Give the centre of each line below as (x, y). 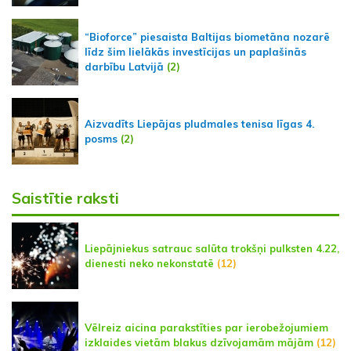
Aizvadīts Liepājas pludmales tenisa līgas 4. (199, 123)
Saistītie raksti (65, 199)
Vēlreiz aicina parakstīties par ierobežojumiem (206, 327)
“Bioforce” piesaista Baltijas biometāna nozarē (207, 37)
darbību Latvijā (124, 67)
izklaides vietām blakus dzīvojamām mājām (201, 342)
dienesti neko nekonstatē (149, 263)
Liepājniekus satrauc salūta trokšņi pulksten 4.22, (212, 248)
